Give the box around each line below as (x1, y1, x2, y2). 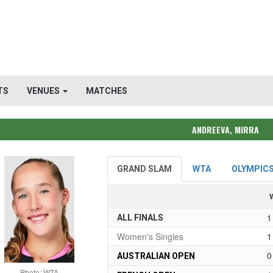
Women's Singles (117, 230, 184, 243)
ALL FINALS (117, 213, 164, 222)
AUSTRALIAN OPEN (117, 251, 196, 261)
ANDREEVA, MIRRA (192, 123, 260, 136)
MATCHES (86, 86, 127, 96)
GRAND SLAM (117, 164, 172, 174)
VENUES (27, 86, 62, 96)
